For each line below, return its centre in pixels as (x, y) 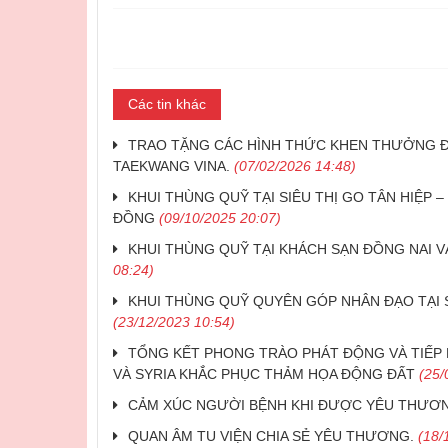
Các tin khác (167, 104)
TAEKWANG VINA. (171, 166)
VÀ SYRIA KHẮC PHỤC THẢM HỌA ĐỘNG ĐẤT (264, 374)
